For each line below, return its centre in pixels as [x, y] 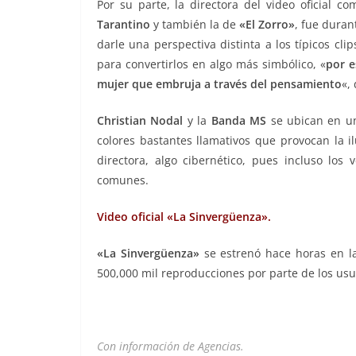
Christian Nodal [140, 120]
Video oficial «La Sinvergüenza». [184, 216]
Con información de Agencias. [170, 346]
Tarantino [124, 24]
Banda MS [239, 120]
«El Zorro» [267, 24]
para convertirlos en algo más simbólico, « [212, 64]
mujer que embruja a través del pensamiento [219, 83]
